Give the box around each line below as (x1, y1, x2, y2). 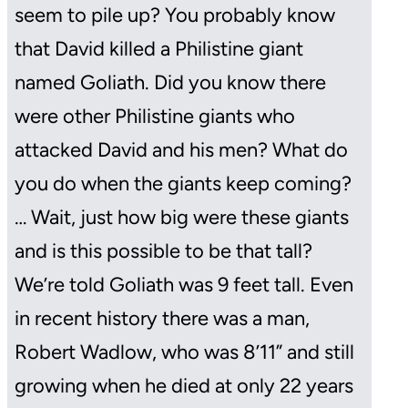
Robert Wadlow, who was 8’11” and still (15, 339, 354, 364)
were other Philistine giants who (15, 103, 295, 128)
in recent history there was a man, (15, 305, 310, 331)
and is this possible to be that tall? (15, 238, 312, 263)
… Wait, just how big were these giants (15, 204, 349, 229)
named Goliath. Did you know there (15, 69, 326, 95)
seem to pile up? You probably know (15, 2, 335, 27)
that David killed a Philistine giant (15, 36, 303, 61)
